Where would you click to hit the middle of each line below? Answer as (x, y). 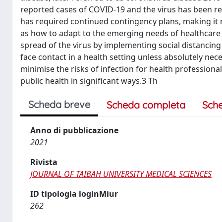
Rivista (44, 162)
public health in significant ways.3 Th (89, 81)
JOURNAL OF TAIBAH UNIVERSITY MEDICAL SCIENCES (121, 174)
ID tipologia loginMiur (74, 194)
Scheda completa (146, 105)
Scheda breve (59, 104)
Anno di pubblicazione (74, 130)
